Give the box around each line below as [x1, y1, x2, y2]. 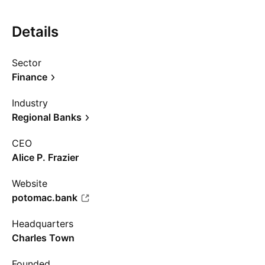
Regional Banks [12, 111, 82, 123]
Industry [12, 97, 48, 109]
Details [12, 23, 59, 40]
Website [12, 177, 47, 189]
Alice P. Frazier [12, 151, 79, 163]
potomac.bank [12, 192, 77, 203]
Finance [12, 71, 47, 83]
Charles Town [12, 232, 75, 244]
